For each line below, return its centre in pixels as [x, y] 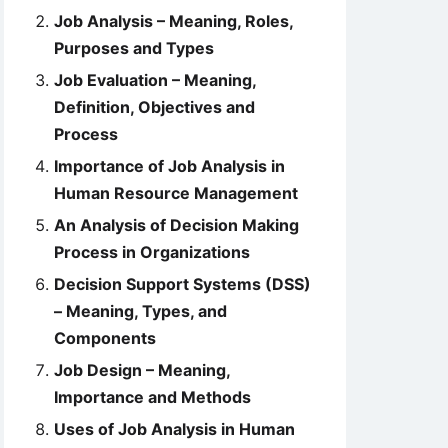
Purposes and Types [134, 48]
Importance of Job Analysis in [169, 166]
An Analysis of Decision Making [176, 225]
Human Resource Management [176, 193]
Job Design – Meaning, [142, 370]
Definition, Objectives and [154, 107]
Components [105, 338]
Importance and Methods [152, 397]
